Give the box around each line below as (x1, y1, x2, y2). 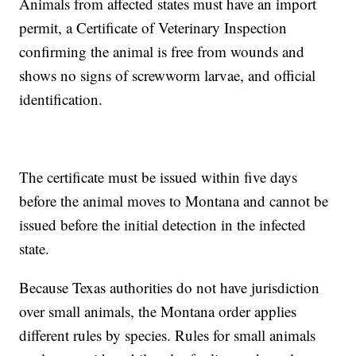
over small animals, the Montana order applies (19, 301, 297, 322)
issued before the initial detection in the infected (19, 215, 307, 235)
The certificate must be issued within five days (19, 167, 298, 188)
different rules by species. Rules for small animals (19, 325, 316, 346)
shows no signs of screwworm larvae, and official (19, 65, 316, 86)
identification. (19, 89, 103, 110)
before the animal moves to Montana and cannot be (19, 191, 329, 211)
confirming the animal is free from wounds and (19, 41, 305, 62)
